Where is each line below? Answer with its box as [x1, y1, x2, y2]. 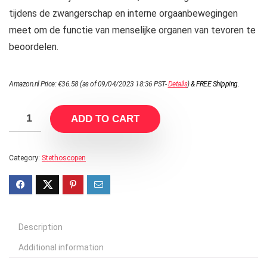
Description [18, 222, 63, 232]
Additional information [18, 243, 104, 253]
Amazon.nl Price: [9, 80, 58, 89]
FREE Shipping [196, 80, 238, 89]
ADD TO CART [71, 113, 139, 125]
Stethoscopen [42, 154, 86, 163]
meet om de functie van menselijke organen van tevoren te [9, 24, 256, 36]
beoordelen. [9, 41, 58, 53]
